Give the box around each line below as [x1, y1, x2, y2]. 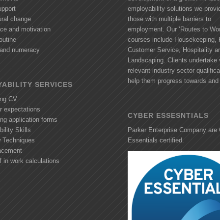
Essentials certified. [128, 137, 185, 144]
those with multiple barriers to [128, 15, 212, 23]
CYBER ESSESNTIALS [128, 111, 209, 120]
